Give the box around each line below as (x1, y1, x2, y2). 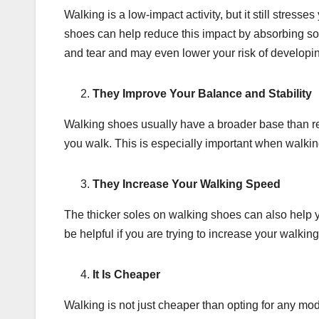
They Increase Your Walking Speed (93, 178, 281, 191)
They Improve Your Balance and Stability (93, 88, 312, 100)
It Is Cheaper (93, 268, 163, 281)
